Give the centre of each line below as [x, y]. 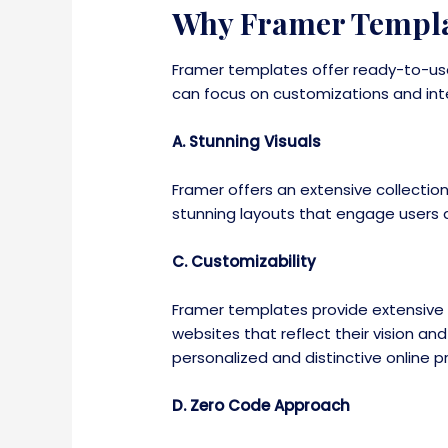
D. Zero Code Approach [261, 406]
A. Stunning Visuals [247, 142]
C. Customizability [244, 262]
